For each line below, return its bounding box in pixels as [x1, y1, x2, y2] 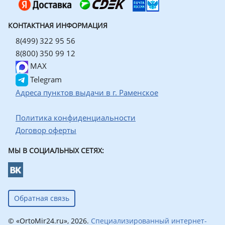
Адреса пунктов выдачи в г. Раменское [16, 87, 158, 98]
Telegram [28, 74, 62, 84]
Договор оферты [16, 125, 76, 136]
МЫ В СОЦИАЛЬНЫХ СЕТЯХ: [8, 146, 104, 156]
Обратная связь [14, 193, 69, 203]
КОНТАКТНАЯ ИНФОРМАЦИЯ [8, 21, 107, 31]
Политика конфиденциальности [16, 113, 136, 123]
